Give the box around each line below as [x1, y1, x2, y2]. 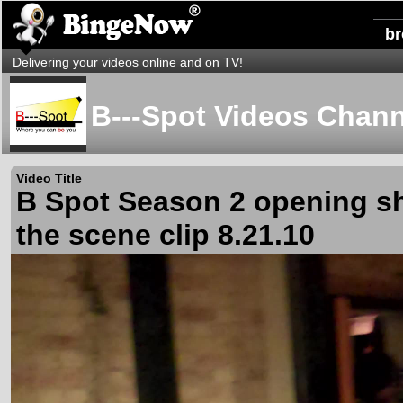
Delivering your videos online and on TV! [13, 55, 243, 69]
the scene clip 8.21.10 [16, 219, 315, 251]
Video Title [16, 171, 82, 185]
